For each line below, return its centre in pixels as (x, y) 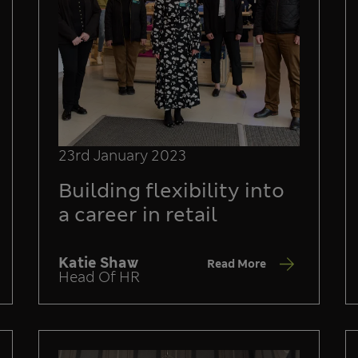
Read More (237, 263)
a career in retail (138, 215)
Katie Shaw (98, 263)
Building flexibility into (171, 191)
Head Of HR (99, 278)
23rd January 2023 (122, 156)
